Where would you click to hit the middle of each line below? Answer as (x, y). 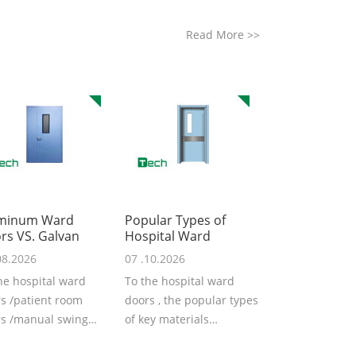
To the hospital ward (179, 281)
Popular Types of (175, 221)
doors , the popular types (191, 300)
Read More (216, 35)
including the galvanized (190, 339)
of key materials (166, 319)
